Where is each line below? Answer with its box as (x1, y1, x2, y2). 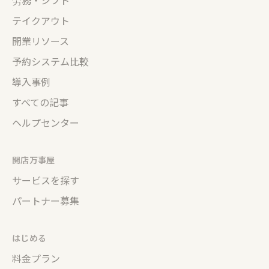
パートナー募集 (12, 195, 79, 207)
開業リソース (12, 35, 69, 47)
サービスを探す (12, 175, 79, 187)
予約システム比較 (12, 56, 89, 68)
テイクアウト (12, 15, 70, 27)
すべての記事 (12, 97, 68, 109)
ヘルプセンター (12, 117, 79, 129)
